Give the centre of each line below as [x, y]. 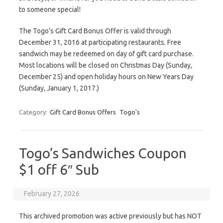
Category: [34, 112]
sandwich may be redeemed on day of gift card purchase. [106, 54]
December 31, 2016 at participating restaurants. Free [100, 42]
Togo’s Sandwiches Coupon [103, 153]
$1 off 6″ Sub [59, 169]
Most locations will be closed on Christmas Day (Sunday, [106, 65]
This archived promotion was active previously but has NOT [110, 216]
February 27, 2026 [52, 194]
